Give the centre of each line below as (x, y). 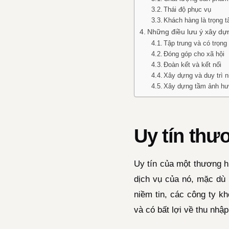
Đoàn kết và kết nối (193, 64)
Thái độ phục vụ (188, 9)
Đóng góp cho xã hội (194, 54)
